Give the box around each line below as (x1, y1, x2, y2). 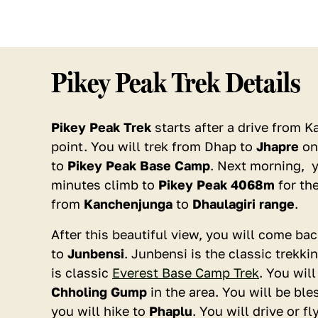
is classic (51, 265, 112, 280)
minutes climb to (51, 177, 158, 192)
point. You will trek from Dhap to (51, 138, 256, 154)
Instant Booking (34, 214, 114, 226)
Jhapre (256, 138, 299, 154)
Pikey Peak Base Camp (67, 158, 210, 173)
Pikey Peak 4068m (158, 177, 275, 192)
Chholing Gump (51, 284, 147, 300)
